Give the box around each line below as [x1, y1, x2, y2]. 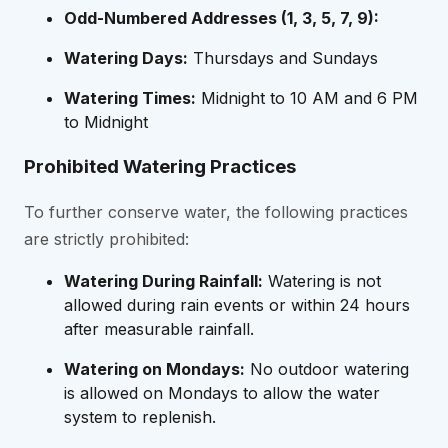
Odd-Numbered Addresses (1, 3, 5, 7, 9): [64, 7, 379, 28]
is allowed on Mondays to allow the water [64, 383, 380, 404]
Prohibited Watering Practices [24, 154, 296, 178]
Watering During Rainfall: [64, 271, 263, 292]
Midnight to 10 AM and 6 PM [196, 87, 418, 108]
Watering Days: [64, 47, 188, 68]
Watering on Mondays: [64, 359, 245, 380]
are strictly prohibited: [24, 229, 189, 250]
